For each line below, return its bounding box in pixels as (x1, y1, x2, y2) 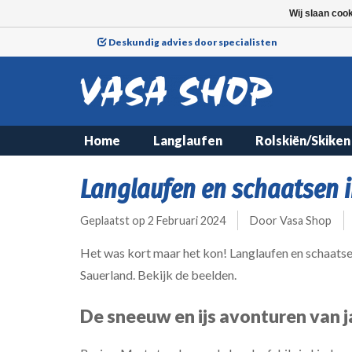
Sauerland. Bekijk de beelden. (80, 266, 236, 282)
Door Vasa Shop (250, 213, 332, 227)
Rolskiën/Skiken (255, 133, 350, 148)
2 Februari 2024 (148, 213, 225, 227)
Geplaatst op (80, 213, 148, 227)
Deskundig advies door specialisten (108, 36, 277, 48)
